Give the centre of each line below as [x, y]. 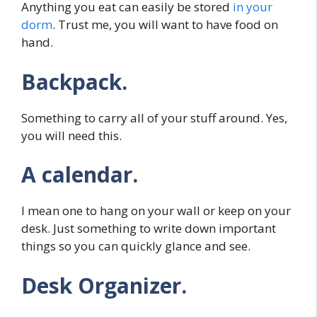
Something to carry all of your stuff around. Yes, [154, 117]
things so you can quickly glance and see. [136, 246]
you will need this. [71, 135]
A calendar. [80, 175]
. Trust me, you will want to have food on [165, 25]
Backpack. [74, 81]
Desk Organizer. [104, 285]
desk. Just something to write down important [149, 229]
